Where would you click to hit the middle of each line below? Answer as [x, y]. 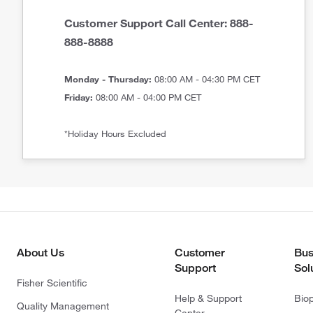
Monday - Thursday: [108, 79]
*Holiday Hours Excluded [116, 133]
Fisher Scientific [52, 283]
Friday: [79, 97]
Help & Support [208, 298]
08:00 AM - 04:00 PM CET [147, 97]
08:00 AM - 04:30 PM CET [206, 79]
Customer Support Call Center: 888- [159, 23]
